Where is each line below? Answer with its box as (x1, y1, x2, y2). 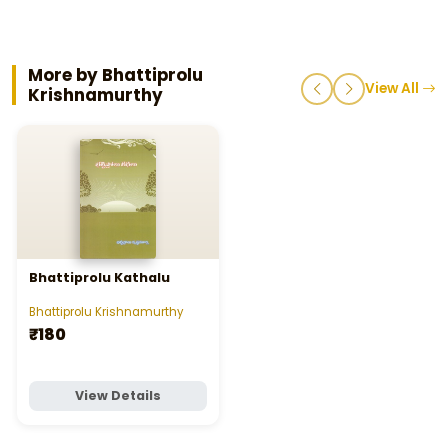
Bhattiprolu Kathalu (29, 269, 170, 287)
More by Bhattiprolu (28, 63, 203, 88)
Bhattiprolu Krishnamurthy (29, 303, 183, 320)
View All (365, 79, 422, 99)
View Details (75, 387, 161, 405)
